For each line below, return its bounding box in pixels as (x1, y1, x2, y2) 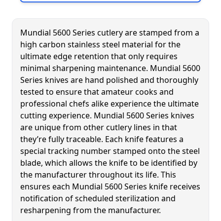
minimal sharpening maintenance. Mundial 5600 (20, 63, 200, 74)
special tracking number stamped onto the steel (20, 146, 200, 156)
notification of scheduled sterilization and (20, 193, 176, 204)
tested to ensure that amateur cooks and (20, 86, 174, 97)
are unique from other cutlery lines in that (20, 122, 177, 133)
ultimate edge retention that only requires (20, 51, 178, 62)
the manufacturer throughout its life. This (20, 169, 176, 180)
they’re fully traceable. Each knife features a (20, 134, 184, 145)
